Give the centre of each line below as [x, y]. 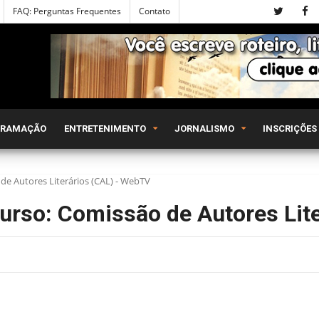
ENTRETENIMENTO [105, 129]
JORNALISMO [204, 129]
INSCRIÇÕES [290, 129]
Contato [155, 11]
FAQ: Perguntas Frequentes [67, 11]
